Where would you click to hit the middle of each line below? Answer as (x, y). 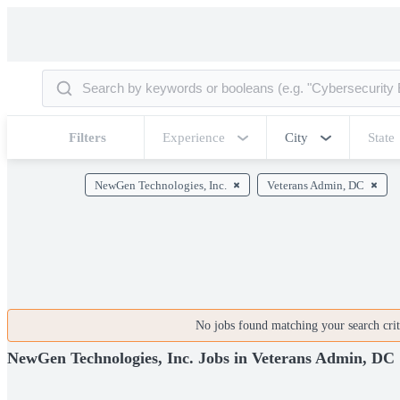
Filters (87, 137)
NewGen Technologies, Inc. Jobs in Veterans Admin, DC (201, 358)
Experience (194, 137)
